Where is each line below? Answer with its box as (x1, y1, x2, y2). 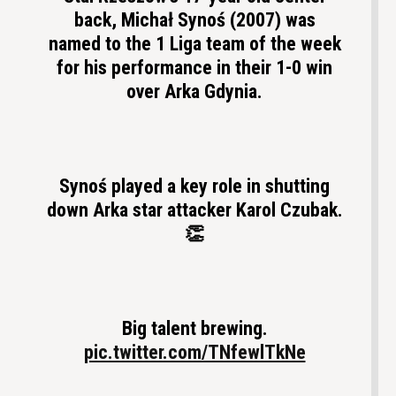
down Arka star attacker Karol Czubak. (46, 198, 343, 221)
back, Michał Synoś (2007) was (73, 8, 316, 31)
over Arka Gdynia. (126, 80, 263, 103)
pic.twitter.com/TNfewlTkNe (83, 340, 306, 363)
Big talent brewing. (121, 316, 268, 339)
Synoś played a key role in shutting (59, 174, 330, 197)
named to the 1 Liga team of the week (48, 32, 341, 55)
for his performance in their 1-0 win (57, 56, 332, 79)
